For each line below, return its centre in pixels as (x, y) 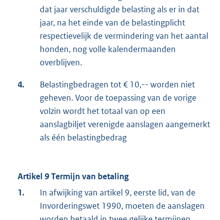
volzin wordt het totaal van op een (103, 111)
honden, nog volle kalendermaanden (108, 49)
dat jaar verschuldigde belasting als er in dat (120, 10)
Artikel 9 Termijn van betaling (73, 177)
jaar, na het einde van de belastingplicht (112, 23)
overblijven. (61, 63)
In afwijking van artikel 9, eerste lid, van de (118, 193)
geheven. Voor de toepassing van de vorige (118, 98)
